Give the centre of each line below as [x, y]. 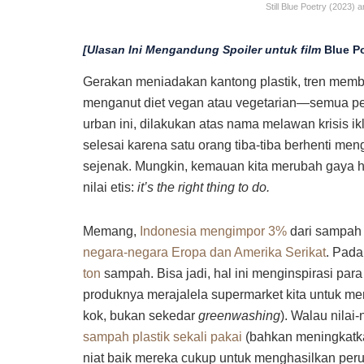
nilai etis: [110, 188]
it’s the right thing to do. [204, 188]
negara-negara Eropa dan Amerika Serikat [204, 253]
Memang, [111, 232]
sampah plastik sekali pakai [162, 337]
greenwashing [239, 316]
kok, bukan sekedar [141, 316]
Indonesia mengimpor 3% [213, 232]
